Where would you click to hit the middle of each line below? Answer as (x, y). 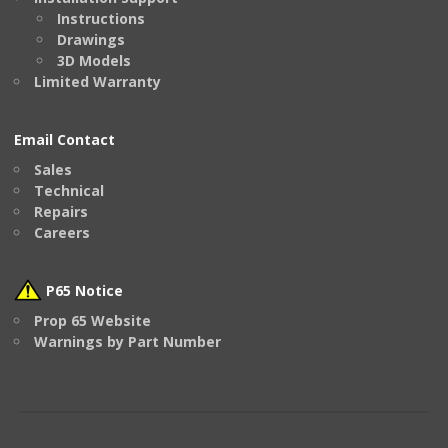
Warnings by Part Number (127, 342)
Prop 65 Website (92, 321)
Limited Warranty (97, 82)
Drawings (90, 40)
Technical (69, 190)
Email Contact (64, 140)
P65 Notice (82, 291)
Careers (62, 232)
